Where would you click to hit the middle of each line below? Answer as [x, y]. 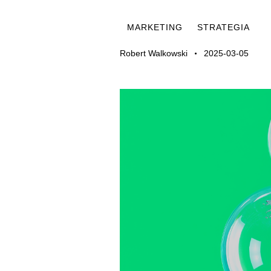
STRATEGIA [224, 28]
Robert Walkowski [154, 54]
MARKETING [155, 28]
